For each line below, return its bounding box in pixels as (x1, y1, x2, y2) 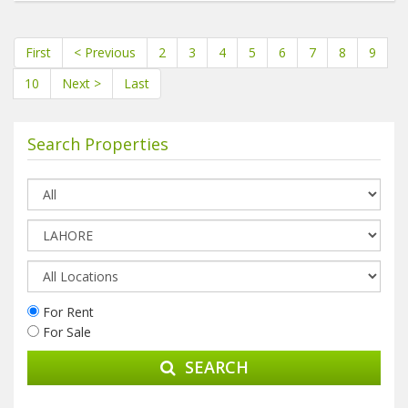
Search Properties (27, 132, 168, 155)
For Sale (39, 322, 91, 341)
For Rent (39, 302, 94, 321)
